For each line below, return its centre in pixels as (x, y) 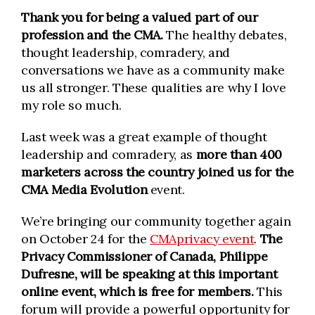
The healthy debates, (225, 35)
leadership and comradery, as (109, 154)
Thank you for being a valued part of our (140, 17)
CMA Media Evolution (86, 189)
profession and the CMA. (92, 35)
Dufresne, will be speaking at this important (149, 274)
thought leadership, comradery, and (126, 52)
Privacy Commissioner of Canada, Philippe (144, 256)
